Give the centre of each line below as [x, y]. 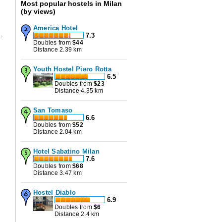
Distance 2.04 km [57, 132]
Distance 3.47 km [57, 173]
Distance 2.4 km [77, 214]
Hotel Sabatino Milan [66, 152]
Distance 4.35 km [79, 91]
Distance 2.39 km [57, 50]
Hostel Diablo [55, 193]
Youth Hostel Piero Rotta [72, 69]
